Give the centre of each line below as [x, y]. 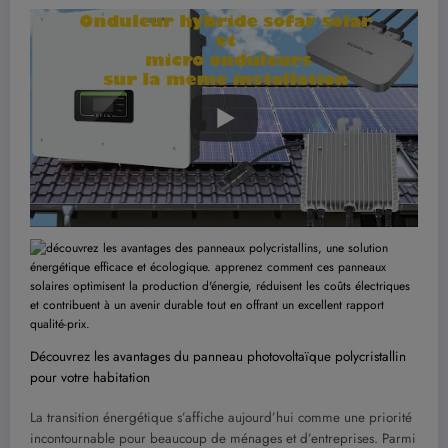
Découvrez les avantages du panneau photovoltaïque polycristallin [218, 356]
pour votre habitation [90, 377]
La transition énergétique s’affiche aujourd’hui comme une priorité [221, 418]
